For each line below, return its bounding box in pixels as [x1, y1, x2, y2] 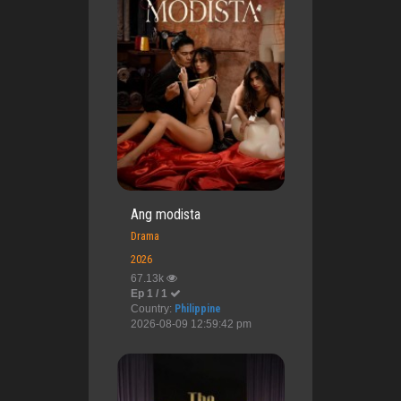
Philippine [174, 302, 221, 315]
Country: [130, 302, 175, 315]
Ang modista [130, 205, 200, 223]
